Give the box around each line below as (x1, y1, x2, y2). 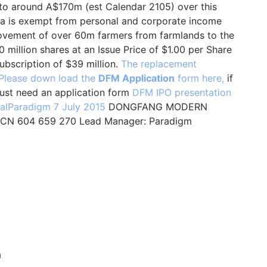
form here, (175, 72, 227, 84)
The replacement (121, 58, 197, 70)
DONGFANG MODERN (105, 101, 207, 113)
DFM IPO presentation (132, 86, 231, 98)
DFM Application (98, 72, 175, 84)
